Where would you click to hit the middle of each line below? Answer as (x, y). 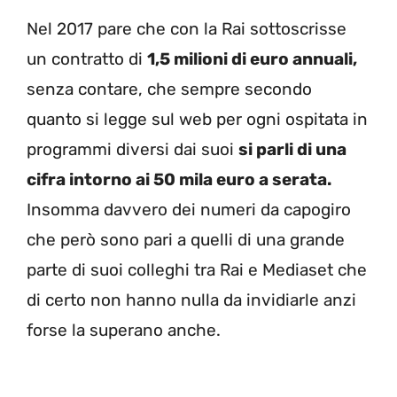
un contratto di (87, 59)
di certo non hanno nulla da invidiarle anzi (191, 300)
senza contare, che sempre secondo (169, 90)
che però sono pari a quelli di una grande (186, 240)
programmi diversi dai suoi (132, 150)
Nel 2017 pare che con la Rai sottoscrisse (187, 29)
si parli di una (292, 150)
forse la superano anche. (124, 331)
